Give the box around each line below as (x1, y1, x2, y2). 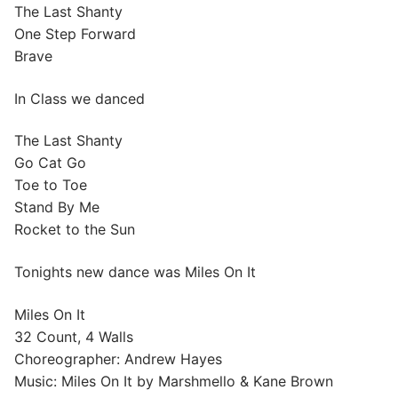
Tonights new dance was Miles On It (14, 262, 256, 281)
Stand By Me (14, 198, 99, 217)
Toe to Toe (14, 176, 87, 195)
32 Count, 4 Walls (14, 327, 133, 346)
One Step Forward (14, 25, 136, 44)
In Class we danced (14, 89, 145, 107)
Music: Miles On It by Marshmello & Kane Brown (14, 371, 333, 390)
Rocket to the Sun (14, 220, 135, 239)
